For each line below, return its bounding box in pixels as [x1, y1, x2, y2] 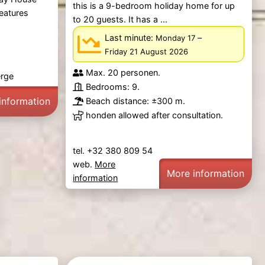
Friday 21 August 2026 [105, 46, 189, 56]
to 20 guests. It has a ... [73, 14, 168, 25]
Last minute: [105, 32, 156, 43]
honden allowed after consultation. [86, 110, 224, 121]
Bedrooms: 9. [86, 82, 140, 92]
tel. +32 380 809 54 [73, 146, 156, 156]
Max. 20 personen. [86, 67, 161, 78]
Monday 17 [156, 33, 196, 43]
